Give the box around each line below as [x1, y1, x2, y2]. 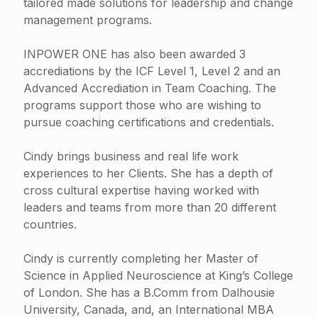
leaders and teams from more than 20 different [23, 200, 276, 214]
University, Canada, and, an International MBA [23, 302, 274, 317]
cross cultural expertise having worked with [23, 183, 259, 197]
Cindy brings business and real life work [23, 149, 238, 163]
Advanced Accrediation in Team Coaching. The [23, 81, 276, 95]
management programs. [23, 13, 152, 27]
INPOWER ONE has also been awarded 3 [23, 47, 246, 61]
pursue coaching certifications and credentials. [23, 115, 274, 129]
